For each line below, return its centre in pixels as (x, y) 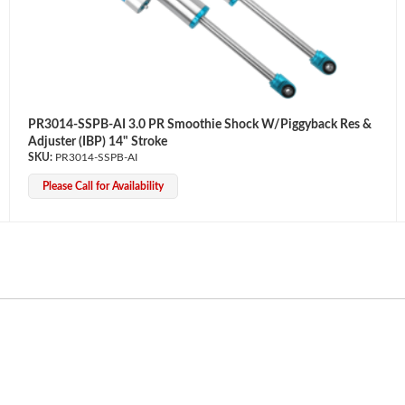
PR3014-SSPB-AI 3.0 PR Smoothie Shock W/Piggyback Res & (199, 124)
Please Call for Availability (103, 186)
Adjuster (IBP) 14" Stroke (97, 141)
